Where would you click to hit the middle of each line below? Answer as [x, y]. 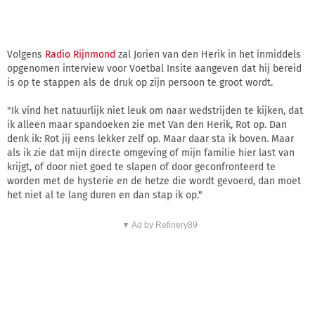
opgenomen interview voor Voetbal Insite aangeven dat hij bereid [154, 68]
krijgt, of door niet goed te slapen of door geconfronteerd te [141, 167]
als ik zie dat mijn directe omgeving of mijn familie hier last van [151, 153]
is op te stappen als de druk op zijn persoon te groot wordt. [140, 82]
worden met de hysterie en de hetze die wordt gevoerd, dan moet [154, 181]
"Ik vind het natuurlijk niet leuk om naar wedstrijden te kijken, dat [155, 110]
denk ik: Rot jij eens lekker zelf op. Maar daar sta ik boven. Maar [150, 139]
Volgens [26, 54]
